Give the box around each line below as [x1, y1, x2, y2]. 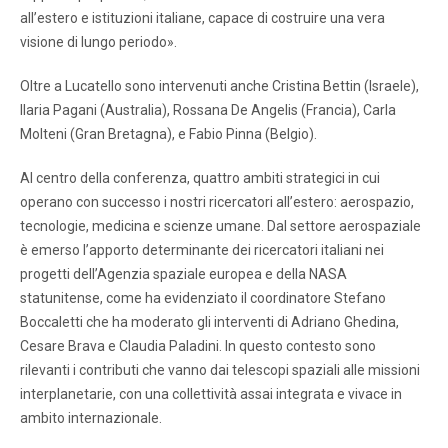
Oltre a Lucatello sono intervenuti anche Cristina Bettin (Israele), [20, 77, 419, 94]
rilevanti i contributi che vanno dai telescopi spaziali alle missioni [20, 361, 420, 378]
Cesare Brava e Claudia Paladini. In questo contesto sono [20, 337, 376, 354]
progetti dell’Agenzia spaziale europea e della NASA [20, 265, 347, 282]
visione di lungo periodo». [20, 33, 177, 50]
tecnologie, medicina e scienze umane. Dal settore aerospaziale [20, 217, 421, 234]
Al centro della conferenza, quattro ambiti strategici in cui [20, 169, 380, 186]
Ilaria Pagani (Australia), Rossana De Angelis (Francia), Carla [20, 101, 396, 118]
